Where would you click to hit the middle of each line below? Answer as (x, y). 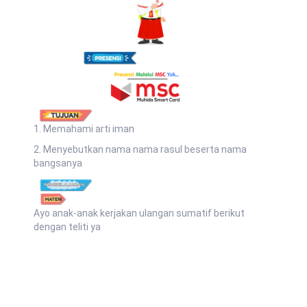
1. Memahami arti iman (85, 129)
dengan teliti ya (67, 226)
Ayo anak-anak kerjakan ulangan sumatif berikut (139, 213)
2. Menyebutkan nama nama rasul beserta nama (140, 149)
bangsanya (58, 163)
